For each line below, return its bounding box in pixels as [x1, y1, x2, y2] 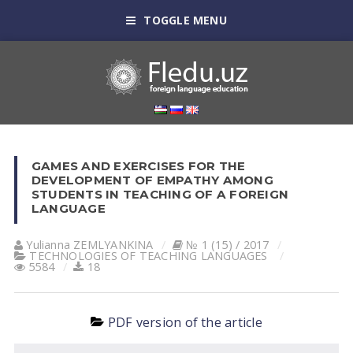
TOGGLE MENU [143, 13, 227, 28]
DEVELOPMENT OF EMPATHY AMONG [31, 173, 273, 188]
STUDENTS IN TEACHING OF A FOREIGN [31, 187, 289, 202]
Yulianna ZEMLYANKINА [26, 237, 154, 252]
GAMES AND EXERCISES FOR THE [31, 158, 246, 173]
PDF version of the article [107, 314, 262, 331]
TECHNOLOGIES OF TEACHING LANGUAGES [29, 248, 268, 263]
